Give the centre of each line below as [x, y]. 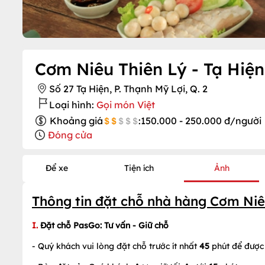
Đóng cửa [70, 135]
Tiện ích [139, 168]
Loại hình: [72, 105]
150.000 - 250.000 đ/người [201, 121]
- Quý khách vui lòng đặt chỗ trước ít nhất [116, 246]
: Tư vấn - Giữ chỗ [134, 225]
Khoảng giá [76, 121]
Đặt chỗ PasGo [69, 225]
